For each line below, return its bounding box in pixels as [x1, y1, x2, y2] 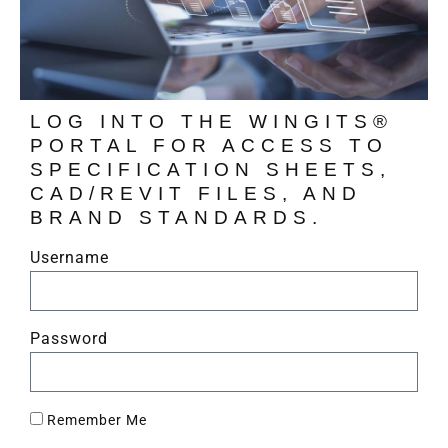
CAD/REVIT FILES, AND [30, 183, 362, 205]
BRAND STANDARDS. [30, 207, 323, 229]
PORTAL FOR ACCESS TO [30, 135, 388, 157]
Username [30, 248, 109, 268]
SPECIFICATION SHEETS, [30, 159, 391, 181]
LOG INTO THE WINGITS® [30, 111, 393, 133]
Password [30, 329, 108, 349]
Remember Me [43, 412, 147, 429]
